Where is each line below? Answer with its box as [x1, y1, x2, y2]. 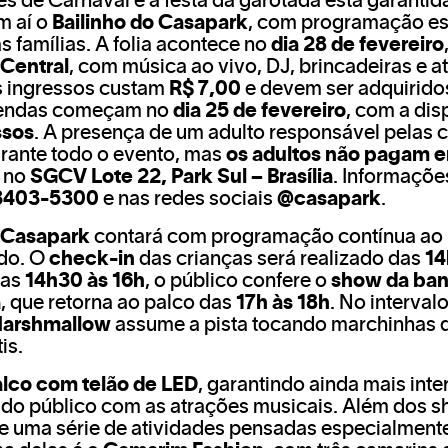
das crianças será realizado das [135, 250, 425, 269]
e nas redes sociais [99, 190, 277, 209]
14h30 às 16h [25, 272, 145, 291]
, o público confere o [145, 272, 331, 291]
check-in [49, 250, 135, 269]
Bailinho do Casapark [52, 14, 248, 33]
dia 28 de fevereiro [271, 36, 444, 55]
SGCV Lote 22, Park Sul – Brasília [30, 168, 333, 187]
